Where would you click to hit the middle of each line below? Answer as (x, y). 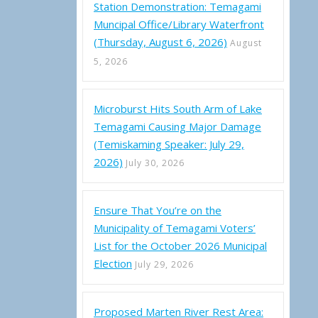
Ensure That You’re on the (158, 210)
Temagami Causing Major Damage (177, 126)
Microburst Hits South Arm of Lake (178, 109)
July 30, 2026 (155, 163)
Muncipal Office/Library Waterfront (179, 24)
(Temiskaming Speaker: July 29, (169, 144)
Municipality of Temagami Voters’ (175, 228)
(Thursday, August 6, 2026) (160, 42)
